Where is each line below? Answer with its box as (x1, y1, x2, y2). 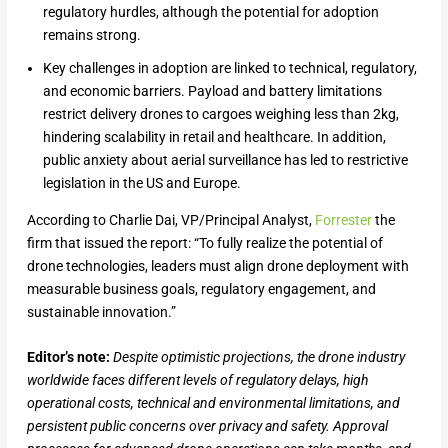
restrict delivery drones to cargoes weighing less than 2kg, (42, 105, 399, 122)
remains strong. (42, 26, 141, 43)
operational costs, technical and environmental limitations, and (26, 395, 400, 412)
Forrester (314, 211, 372, 228)
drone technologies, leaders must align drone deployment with (26, 257, 409, 274)
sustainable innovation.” (26, 303, 176, 320)
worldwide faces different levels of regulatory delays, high (26, 372, 368, 389)
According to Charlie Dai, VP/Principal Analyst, (26, 211, 315, 228)
